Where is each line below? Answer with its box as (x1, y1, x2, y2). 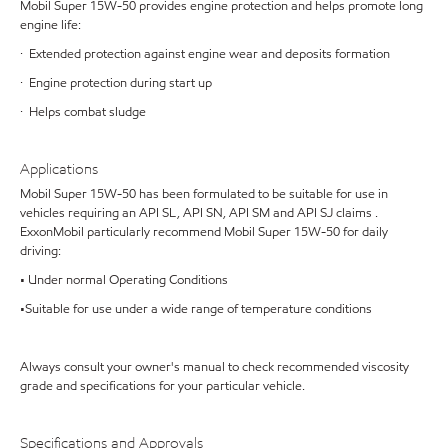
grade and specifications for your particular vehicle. (20, 376, 305, 395)
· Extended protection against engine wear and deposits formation (20, 45, 390, 63)
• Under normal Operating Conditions (20, 270, 228, 289)
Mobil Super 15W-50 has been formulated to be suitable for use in (20, 184, 388, 203)
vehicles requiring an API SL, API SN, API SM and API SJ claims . (20, 203, 378, 222)
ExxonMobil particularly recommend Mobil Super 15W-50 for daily (20, 222, 388, 241)
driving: (20, 241, 61, 260)
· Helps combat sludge (20, 103, 146, 121)
